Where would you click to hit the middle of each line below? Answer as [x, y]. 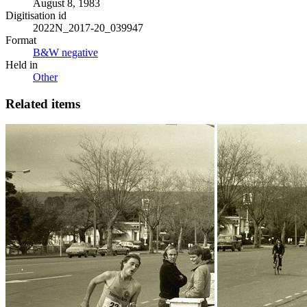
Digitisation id [36, 15]
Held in [22, 64]
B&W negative [65, 52]
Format [21, 40]
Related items [43, 103]
